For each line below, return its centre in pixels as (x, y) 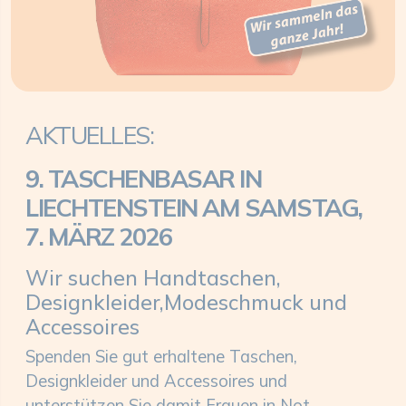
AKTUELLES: (89, 135)
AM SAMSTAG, (282, 208)
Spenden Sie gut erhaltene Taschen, (161, 356)
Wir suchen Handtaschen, (153, 278)
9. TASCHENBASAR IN (143, 179)
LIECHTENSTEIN (114, 208)
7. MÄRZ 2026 (98, 237)
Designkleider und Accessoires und (156, 381)
